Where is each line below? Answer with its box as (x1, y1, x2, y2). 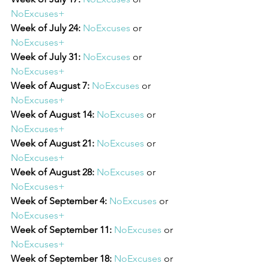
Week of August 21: (11, 137, 94, 149)
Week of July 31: (11, 50, 80, 62)
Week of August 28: (11, 166, 94, 178)
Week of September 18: (11, 252, 114, 264)
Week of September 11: (11, 223, 114, 235)
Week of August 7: (11, 79, 89, 91)
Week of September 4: (11, 195, 107, 207)
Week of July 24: (11, 22, 80, 34)
